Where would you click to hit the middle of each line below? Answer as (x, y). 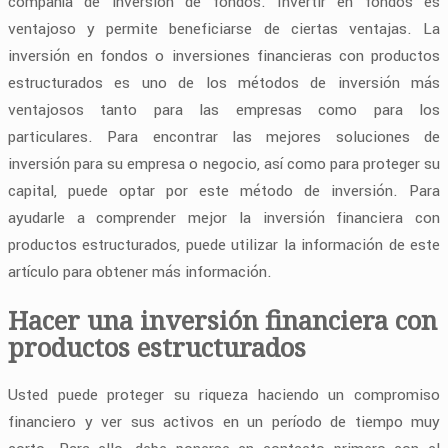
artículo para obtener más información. (140, 271)
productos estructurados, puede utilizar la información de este (224, 244)
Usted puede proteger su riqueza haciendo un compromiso (224, 394)
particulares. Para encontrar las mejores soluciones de (224, 136)
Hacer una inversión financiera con (222, 319)
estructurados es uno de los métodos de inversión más (224, 82)
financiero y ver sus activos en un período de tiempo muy (224, 421)
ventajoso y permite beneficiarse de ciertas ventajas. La (224, 28)
